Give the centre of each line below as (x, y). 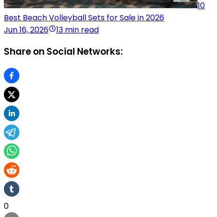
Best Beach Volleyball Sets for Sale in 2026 (84, 17)
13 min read (77, 30)
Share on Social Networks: (63, 52)
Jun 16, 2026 (26, 30)
